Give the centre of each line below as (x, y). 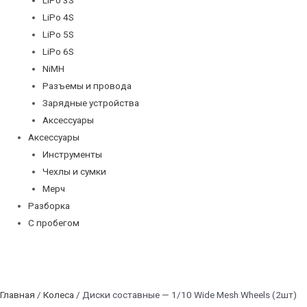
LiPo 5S (58, 34)
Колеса (59, 294)
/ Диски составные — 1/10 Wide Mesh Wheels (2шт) (185, 294)
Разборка (49, 205)
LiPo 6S (58, 51)
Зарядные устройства (90, 102)
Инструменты (72, 154)
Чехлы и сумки (74, 171)
